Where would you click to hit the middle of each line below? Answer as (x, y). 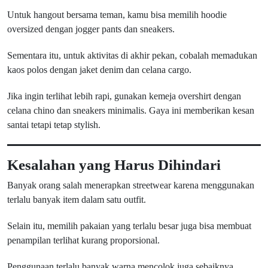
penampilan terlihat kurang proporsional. (83, 240)
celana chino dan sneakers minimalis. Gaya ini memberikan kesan (131, 110)
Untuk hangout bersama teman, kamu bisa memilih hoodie (117, 15)
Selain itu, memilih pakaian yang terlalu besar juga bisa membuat (129, 226)
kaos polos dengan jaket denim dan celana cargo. (99, 70)
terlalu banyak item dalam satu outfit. (77, 200)
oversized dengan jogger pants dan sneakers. (91, 29)
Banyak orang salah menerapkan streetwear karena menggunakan (131, 185)
